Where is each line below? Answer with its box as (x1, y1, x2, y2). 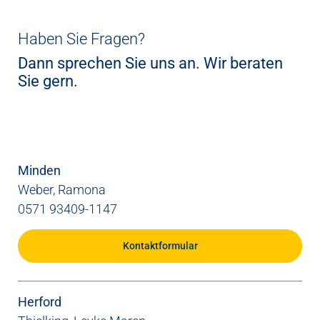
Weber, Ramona (18, 182, 106, 198)
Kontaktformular (122, 240, 198, 253)
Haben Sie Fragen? (18, 30, 145, 49)
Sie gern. (18, 72, 78, 91)
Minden (18, 163, 61, 179)
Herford (18, 294, 61, 310)
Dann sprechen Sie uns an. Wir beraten (18, 54, 283, 73)
